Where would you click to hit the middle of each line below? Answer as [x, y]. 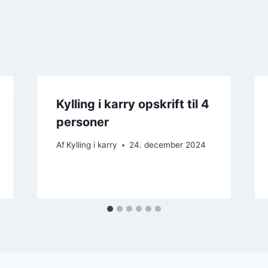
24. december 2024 [167, 145]
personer [82, 122]
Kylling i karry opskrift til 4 [133, 104]
